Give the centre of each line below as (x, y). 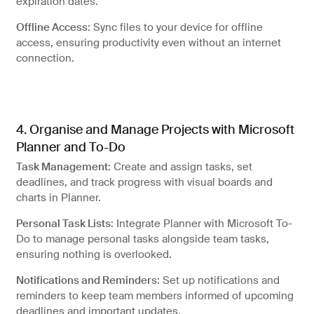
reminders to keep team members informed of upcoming (155, 296)
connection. (45, 58)
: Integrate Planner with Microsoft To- (201, 224)
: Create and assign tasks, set (180, 167)
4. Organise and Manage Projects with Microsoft (155, 129)
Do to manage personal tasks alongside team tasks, (142, 239)
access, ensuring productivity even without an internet (148, 42)
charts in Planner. (58, 198)
